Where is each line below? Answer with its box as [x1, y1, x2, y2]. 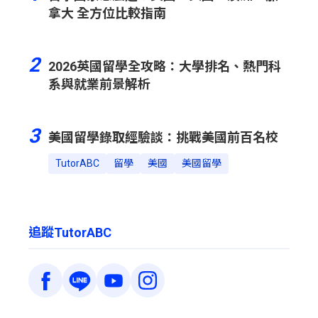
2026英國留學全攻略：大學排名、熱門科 [48, 59, 281, 74]
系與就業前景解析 [48, 77, 150, 92]
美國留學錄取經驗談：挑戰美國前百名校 [48, 130, 278, 145]
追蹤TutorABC [28, 225, 111, 240]
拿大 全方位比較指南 [48, 6, 166, 21]
